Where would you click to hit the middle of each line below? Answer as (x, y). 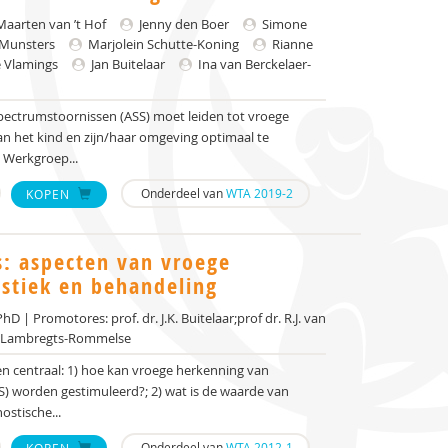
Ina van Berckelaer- (253, 64)
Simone (283, 24)
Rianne (291, 44)
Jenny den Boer (182, 24)
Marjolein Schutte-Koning (162, 44)
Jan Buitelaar (126, 64)
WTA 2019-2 (259, 193)
